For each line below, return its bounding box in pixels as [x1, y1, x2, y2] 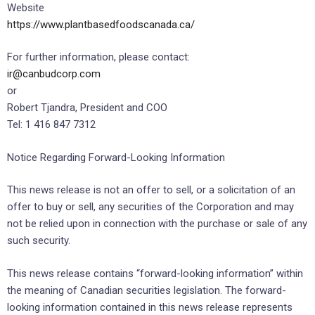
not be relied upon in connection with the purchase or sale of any [7, 217, 307, 231]
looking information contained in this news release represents [7, 300, 292, 314]
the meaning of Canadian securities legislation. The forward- [7, 283, 286, 297]
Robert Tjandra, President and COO [7, 101, 167, 115]
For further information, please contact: [7, 51, 190, 64]
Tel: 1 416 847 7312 [7, 118, 96, 131]
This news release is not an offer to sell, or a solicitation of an [7, 184, 295, 197]
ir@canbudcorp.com [7, 67, 101, 81]
